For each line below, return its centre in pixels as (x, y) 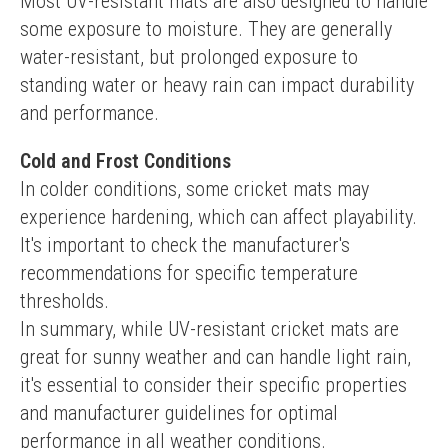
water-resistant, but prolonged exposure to (189, 57)
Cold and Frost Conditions (125, 161)
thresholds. (64, 301)
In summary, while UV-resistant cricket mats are (209, 329)
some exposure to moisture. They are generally (206, 29)
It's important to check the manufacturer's (185, 245)
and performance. (89, 113)
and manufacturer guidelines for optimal (179, 413)
